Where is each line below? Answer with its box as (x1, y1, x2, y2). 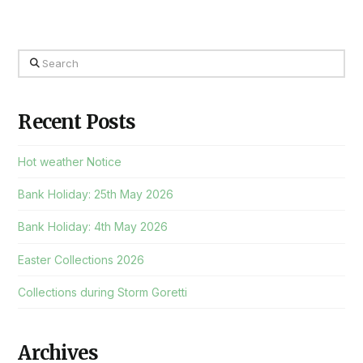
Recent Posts (18, 109, 136, 134)
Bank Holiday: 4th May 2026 (18, 220, 169, 234)
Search (17, 52, 56, 66)
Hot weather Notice (18, 155, 122, 169)
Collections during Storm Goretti (18, 284, 188, 299)
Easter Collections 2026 (18, 252, 145, 267)
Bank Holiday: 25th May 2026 (18, 187, 174, 202)
